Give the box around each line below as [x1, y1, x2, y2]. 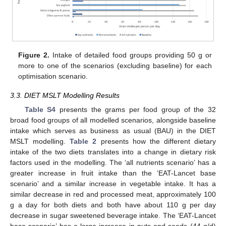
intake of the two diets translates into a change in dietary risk [10, 148, 216, 156]
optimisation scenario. [18, 72, 88, 81]
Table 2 [70, 137, 97, 146]
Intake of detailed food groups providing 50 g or [49, 51, 212, 60]
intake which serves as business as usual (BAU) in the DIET [10, 127, 216, 135]
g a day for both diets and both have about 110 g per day [10, 201, 216, 209]
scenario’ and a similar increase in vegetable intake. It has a [10, 180, 216, 188]
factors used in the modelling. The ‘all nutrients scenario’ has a [10, 158, 216, 167]
